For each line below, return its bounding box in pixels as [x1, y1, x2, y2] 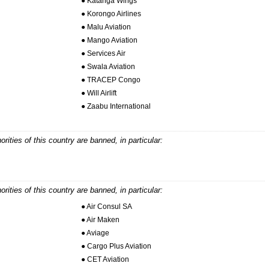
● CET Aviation [80, 255, 129, 264]
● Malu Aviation [80, 22, 131, 31]
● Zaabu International [80, 101, 151, 110]
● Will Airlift [80, 88, 116, 97]
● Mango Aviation [80, 35, 138, 44]
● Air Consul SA [80, 202, 132, 211]
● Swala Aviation [80, 62, 135, 71]
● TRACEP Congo [80, 75, 141, 84]
